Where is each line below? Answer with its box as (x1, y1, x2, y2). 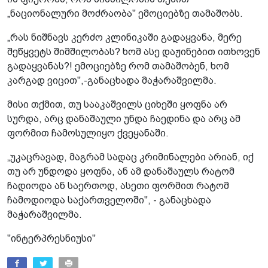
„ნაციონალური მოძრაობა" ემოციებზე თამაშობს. (7, 8, 243, 19)
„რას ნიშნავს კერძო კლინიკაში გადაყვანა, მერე (7, 32, 242, 42)
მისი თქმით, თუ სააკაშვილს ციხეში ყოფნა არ (7, 99, 227, 109)
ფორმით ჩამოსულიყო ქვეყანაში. (7, 127, 169, 138)
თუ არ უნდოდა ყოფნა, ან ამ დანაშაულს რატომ (7, 166, 234, 176)
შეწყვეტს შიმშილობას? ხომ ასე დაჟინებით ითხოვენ (7, 46, 260, 57)
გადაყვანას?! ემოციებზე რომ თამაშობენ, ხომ (7, 60, 229, 71)
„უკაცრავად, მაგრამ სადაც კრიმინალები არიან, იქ (7, 151, 254, 162)
